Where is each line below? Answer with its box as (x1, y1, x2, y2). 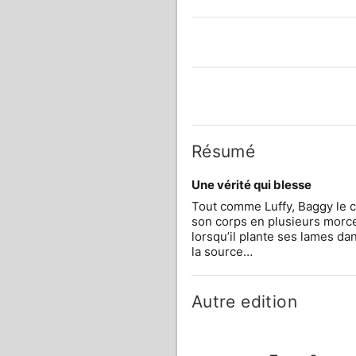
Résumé (191, 141, 256, 161)
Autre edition (191, 291, 297, 311)
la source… (191, 243, 253, 259)
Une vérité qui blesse (191, 177, 311, 192)
